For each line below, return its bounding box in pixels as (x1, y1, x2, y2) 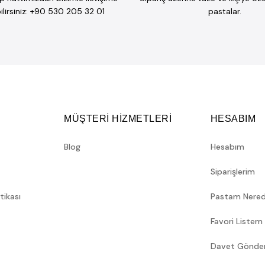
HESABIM (210, 114, 256, 124)
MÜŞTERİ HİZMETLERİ (64, 114, 172, 124)
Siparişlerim (210, 166, 255, 177)
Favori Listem (210, 215, 263, 227)
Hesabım (210, 141, 244, 152)
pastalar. (208, 6, 241, 17)
